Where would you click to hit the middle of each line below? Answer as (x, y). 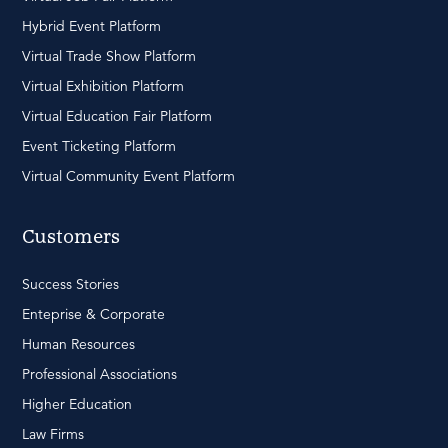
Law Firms (53, 434)
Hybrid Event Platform (91, 26)
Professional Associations (99, 374)
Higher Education (77, 404)
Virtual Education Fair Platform (117, 116)
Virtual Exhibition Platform (103, 86)
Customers (71, 238)
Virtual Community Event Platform (128, 176)
